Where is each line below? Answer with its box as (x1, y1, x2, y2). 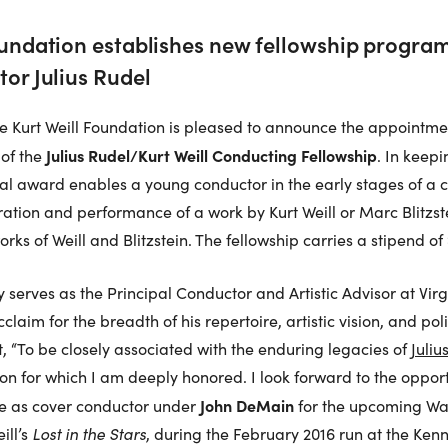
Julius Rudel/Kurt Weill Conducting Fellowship (45, 144, 377, 166)
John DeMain (199, 394, 294, 416)
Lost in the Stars (31, 423, 146, 444)
